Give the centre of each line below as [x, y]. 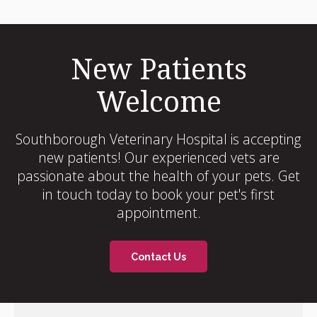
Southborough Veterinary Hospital [121, 139]
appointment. [158, 213]
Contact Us [158, 257]
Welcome [158, 101]
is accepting [264, 139]
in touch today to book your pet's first [158, 195]
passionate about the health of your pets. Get [158, 176]
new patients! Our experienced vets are [158, 158]
